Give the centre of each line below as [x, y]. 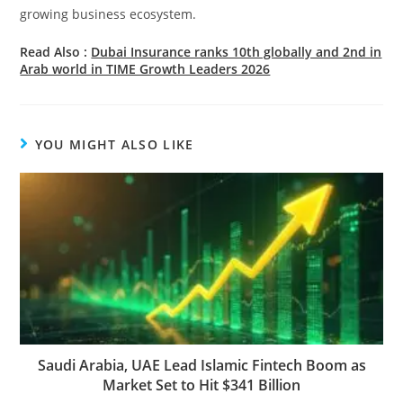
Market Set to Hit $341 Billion [201, 385]
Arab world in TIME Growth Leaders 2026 [145, 69]
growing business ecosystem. [108, 14]
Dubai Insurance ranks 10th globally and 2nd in [237, 52]
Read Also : [56, 52]
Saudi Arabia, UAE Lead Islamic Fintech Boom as [201, 366]
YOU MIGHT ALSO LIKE [114, 145]
